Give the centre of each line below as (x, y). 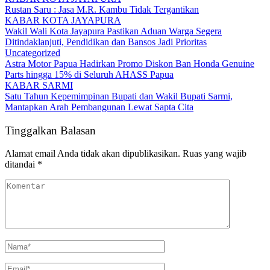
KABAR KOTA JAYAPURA (63, 20)
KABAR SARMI (39, 85)
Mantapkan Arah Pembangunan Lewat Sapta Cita (99, 107)
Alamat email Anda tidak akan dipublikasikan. (93, 154)
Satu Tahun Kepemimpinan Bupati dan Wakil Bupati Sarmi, (119, 96)
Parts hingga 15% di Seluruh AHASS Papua (89, 74)
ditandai (21, 165)
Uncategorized (33, 52)
